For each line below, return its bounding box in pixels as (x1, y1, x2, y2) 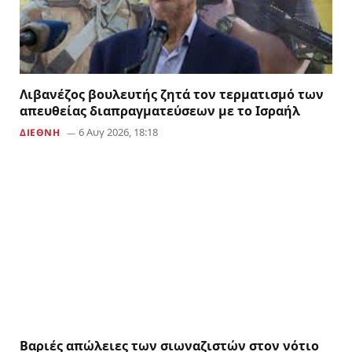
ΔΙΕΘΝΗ (20, 126, 60, 138)
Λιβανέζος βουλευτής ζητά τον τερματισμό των (20, 85, 324, 103)
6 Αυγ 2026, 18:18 (78, 124, 158, 139)
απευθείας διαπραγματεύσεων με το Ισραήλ (20, 101, 300, 119)
